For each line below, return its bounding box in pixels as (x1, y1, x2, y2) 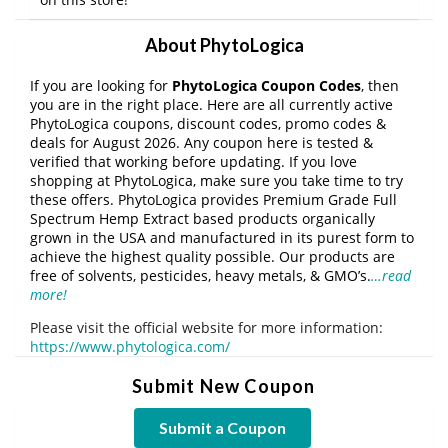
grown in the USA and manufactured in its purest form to (30, 227, 414, 247)
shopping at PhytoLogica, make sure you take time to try (30, 170, 403, 190)
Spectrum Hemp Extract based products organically (30, 208, 375, 228)
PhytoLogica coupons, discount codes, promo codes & (30, 113, 386, 133)
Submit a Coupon (158, 417, 286, 437)
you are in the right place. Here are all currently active (30, 94, 393, 114)
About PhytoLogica (144, 33, 304, 56)
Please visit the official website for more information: (30, 317, 383, 337)
